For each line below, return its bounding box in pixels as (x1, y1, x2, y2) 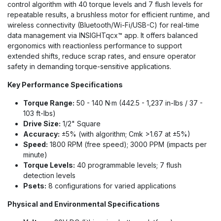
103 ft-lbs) (23, 109, 56, 117)
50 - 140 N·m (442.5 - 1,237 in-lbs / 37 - (74, 99, 203, 107)
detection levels (23, 171, 75, 180)
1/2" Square (61, 119, 101, 128)
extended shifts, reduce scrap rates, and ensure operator (7, 52, 196, 60)
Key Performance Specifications (7, 80, 123, 89)
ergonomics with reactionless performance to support (7, 41, 182, 50)
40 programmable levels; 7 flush (75, 161, 182, 169)
